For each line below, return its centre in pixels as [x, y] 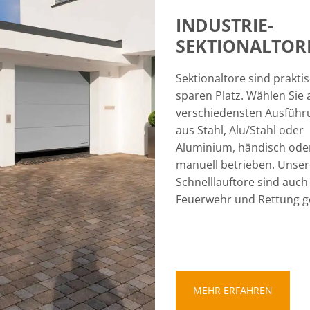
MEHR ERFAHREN [233, 290]
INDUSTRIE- [225, 25]
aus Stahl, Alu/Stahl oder [240, 130]
